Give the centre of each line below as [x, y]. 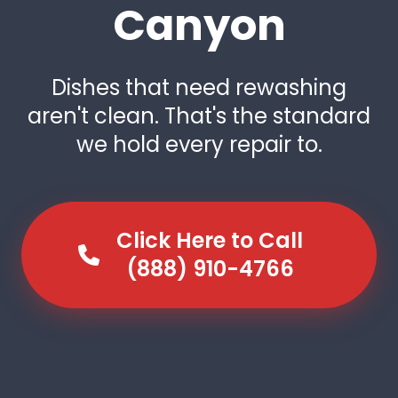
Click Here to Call [210, 240]
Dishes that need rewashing [199, 87]
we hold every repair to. [199, 144]
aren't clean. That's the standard [199, 115]
